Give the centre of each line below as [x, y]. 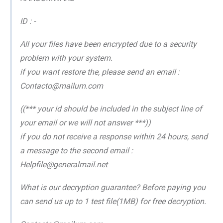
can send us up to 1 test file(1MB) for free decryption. [113, 201]
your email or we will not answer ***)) [85, 122]
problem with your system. [66, 58]
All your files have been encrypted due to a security [108, 44]
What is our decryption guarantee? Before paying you [113, 187]
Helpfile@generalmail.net [64, 164]
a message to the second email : [76, 150]
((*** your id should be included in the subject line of [111, 109]
